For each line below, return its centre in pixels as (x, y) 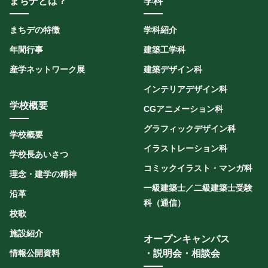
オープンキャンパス (187, 239)
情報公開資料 (35, 253)
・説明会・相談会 (182, 253)
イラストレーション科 (185, 148)
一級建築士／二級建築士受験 (198, 188)
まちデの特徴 (35, 30)
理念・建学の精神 (43, 174)
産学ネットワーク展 (47, 69)
